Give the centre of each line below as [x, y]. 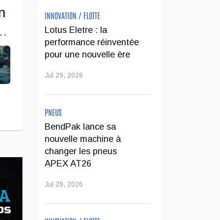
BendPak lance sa [80, 127]
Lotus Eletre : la [76, 30]
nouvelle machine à [83, 139]
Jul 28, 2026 [64, 184]
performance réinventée [92, 42]
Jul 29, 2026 [64, 75]
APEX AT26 [68, 164]
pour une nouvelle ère [87, 55]
